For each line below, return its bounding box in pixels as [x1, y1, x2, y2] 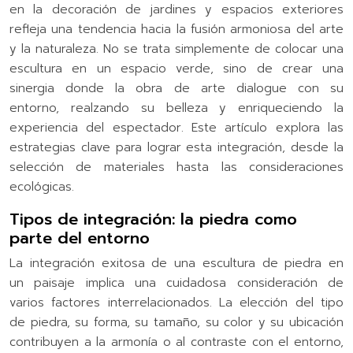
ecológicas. [9, 177, 74, 195]
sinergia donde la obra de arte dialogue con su [9, 79, 344, 97]
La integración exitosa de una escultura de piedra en [9, 254, 344, 272]
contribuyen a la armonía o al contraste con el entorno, [9, 333, 344, 351]
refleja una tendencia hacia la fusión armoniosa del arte [9, 20, 344, 38]
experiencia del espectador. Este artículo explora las [9, 118, 344, 136]
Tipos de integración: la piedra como [9, 206, 297, 231]
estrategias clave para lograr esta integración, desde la [9, 138, 344, 156]
